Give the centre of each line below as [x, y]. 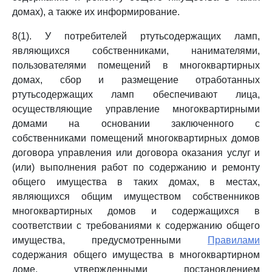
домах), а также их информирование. [96, 12]
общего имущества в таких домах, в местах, [136, 182]
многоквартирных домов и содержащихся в [136, 211]
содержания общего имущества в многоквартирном [136, 255]
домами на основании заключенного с [136, 124]
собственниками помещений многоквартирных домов [136, 138]
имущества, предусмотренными [110, 240]
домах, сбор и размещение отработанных [136, 80]
